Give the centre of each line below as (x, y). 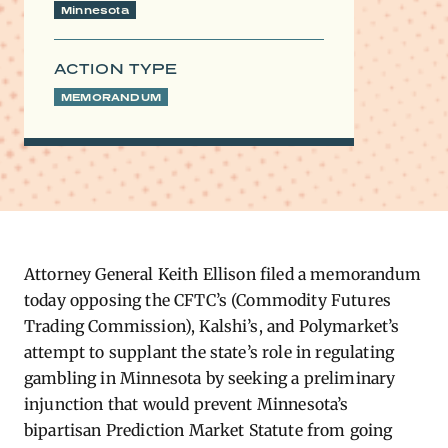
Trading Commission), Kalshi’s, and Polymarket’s (212, 326)
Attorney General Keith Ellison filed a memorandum (222, 274)
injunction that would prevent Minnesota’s (186, 404)
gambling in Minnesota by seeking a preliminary (210, 378)
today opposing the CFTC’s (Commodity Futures (208, 300)
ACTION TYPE (116, 68)
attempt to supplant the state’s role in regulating (209, 352)
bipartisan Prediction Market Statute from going (208, 430)
